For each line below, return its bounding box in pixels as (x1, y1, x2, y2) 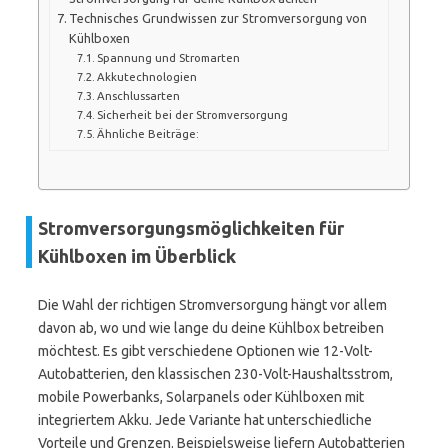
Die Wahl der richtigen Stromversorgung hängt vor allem (38, 297, 387, 313)
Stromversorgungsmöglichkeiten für (38, 218, 344, 238)
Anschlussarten (97, 88, 180, 102)
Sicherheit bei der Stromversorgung (97, 107, 288, 121)
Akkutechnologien (97, 69, 197, 83)
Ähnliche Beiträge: (97, 126, 199, 140)
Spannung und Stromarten (97, 50, 240, 64)
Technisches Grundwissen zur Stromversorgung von (69, 10, 368, 25)
